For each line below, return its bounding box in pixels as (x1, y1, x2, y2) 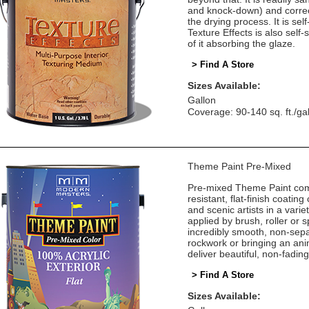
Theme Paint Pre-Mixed (188, 161, 291, 172)
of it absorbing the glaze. (188, 38, 295, 49)
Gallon (188, 94, 216, 106)
